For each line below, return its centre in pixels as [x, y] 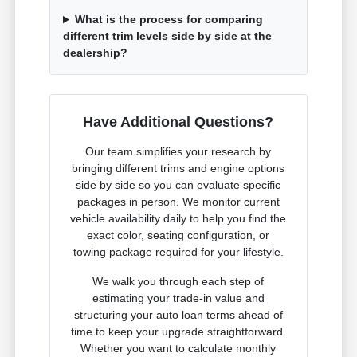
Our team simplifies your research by [178, 152]
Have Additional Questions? [178, 122]
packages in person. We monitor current [178, 202]
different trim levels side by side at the [168, 36]
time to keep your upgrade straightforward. [178, 332]
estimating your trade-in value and [178, 298]
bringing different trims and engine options [178, 169]
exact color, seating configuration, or [178, 235]
